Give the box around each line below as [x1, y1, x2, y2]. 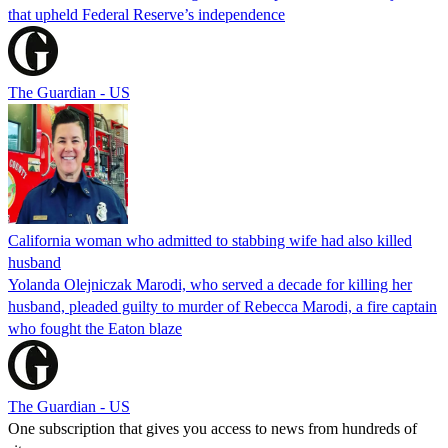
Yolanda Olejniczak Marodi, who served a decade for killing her [8, 275, 412, 293]
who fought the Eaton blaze [8, 319, 182, 337]
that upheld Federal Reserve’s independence [8, 5, 285, 23]
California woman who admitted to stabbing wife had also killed [8, 231, 412, 249]
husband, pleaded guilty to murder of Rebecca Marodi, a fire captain [8, 297, 437, 315]
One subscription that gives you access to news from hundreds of [8, 419, 417, 437]
